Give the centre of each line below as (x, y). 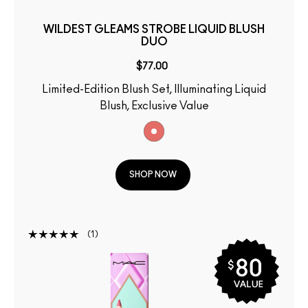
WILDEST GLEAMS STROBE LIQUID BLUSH (154, 30)
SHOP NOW (153, 174)
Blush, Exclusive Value (154, 106)
